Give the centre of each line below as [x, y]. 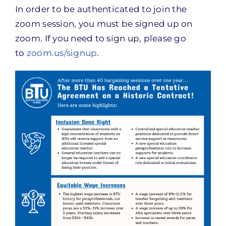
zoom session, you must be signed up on [104, 24]
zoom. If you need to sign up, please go [100, 38]
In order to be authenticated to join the [101, 9]
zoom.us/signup [62, 53]
